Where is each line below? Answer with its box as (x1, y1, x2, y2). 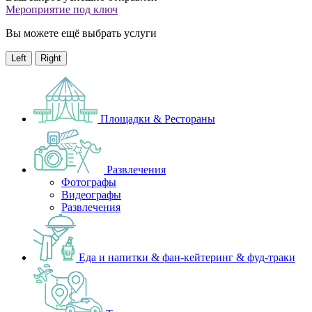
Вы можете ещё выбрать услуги (6, 27, 157, 40)
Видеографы (61, 189, 121, 201)
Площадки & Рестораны (100, 113, 215, 125)
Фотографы (61, 176, 116, 189)
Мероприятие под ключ (6, 3, 118, 16)
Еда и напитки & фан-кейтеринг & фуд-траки (79, 251, 295, 264)
